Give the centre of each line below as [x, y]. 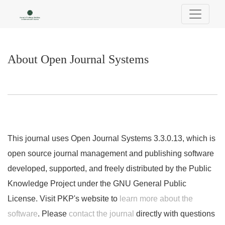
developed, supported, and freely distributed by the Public [109, 168]
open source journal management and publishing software [111, 153]
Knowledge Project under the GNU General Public [97, 184]
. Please [53, 214]
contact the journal [101, 214]
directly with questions [175, 214]
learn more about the [156, 199]
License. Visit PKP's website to [64, 199]
